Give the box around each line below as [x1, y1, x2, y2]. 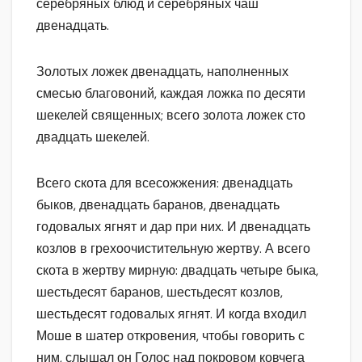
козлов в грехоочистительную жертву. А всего [36, 240, 310, 258]
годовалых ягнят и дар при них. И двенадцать [36, 218, 310, 236]
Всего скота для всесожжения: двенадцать [36, 175, 293, 192]
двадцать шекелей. [36, 128, 149, 146]
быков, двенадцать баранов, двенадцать [36, 196, 280, 214]
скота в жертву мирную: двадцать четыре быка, [36, 262, 318, 280]
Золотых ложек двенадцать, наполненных [36, 63, 288, 81]
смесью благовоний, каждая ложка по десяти [36, 85, 305, 103]
